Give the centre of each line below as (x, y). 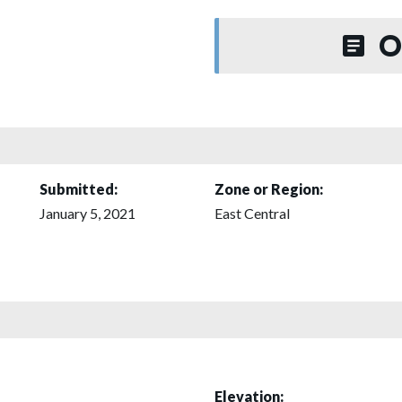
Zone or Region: (269, 188)
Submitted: (79, 188)
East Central (252, 213)
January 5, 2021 (87, 213)
